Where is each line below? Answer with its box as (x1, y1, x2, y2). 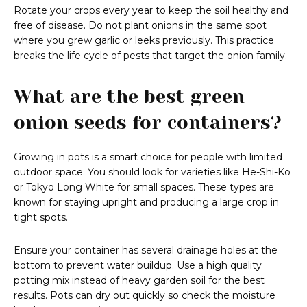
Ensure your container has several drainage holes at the (14, 244, 278, 257)
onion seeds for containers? (14, 112, 282, 134)
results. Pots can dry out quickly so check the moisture (14, 289, 275, 302)
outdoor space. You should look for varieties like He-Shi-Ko (14, 166, 291, 179)
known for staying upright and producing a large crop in (14, 196, 279, 209)
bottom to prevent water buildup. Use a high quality (14, 259, 262, 272)
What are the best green (14, 86, 245, 108)
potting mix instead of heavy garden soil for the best (14, 274, 265, 287)
